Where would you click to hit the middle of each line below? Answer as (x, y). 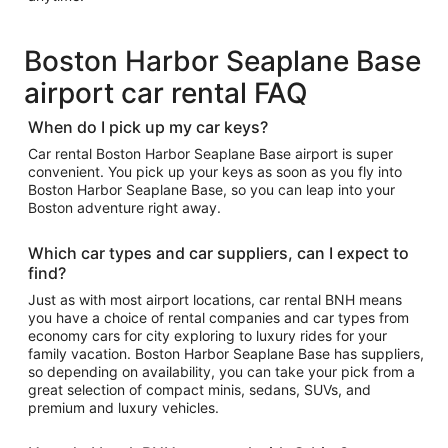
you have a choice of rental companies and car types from (218, 317)
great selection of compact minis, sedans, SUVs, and (199, 389)
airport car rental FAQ (166, 93)
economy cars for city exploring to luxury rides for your (142, 335)
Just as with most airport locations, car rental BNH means (215, 299)
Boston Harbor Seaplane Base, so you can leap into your (211, 189)
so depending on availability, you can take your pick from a (221, 371)
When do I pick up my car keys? (148, 127)
